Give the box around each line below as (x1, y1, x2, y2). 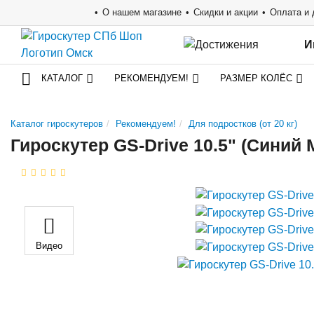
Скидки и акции (193, 7, 258, 18)
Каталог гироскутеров (11, 118, 103, 129)
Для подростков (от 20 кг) (189, 118, 297, 129)
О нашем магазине (102, 7, 182, 18)
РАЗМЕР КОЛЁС (220, 73, 292, 83)
